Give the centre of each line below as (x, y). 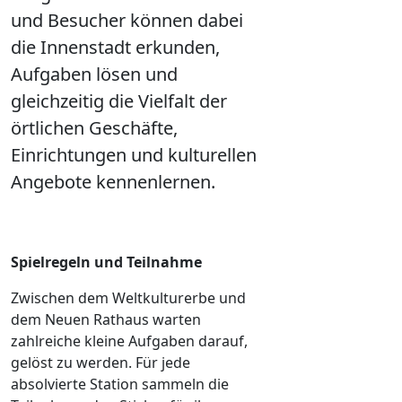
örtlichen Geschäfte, (94, 127)
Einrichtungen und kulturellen (134, 154)
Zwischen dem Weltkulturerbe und (128, 297)
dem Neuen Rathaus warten (106, 319)
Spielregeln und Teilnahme (106, 262)
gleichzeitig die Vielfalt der (119, 100)
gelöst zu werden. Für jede (100, 362)
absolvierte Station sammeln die (120, 384)
